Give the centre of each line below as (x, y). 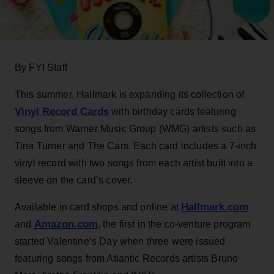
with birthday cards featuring (172, 111)
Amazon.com (66, 224)
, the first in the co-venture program (174, 224)
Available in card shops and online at (98, 207)
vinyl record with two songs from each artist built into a (134, 163)
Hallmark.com (215, 207)
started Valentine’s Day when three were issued (120, 241)
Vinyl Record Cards (62, 111)
